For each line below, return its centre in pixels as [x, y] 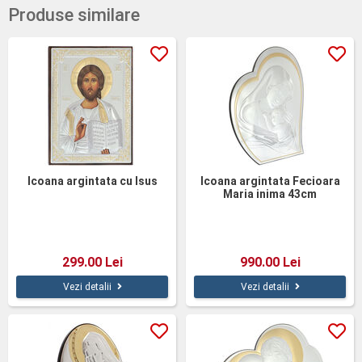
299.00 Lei [92, 262]
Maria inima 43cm [270, 194]
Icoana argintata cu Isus [92, 181]
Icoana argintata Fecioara [270, 181]
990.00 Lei [270, 262]
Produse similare [74, 15]
